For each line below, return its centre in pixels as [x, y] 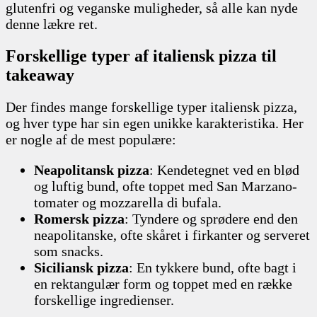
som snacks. [69, 251]
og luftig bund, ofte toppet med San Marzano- [166, 186]
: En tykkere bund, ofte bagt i [213, 267]
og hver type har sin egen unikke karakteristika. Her [155, 123]
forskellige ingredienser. [104, 300]
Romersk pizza [79, 218]
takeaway [40, 75]
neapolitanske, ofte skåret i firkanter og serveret [172, 235]
